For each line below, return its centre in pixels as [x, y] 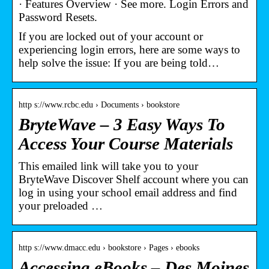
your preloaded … [61, 205]
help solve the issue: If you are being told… [119, 62]
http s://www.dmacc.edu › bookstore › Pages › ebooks [109, 247]
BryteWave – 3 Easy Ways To [122, 124]
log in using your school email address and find [128, 192]
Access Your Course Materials [126, 144]
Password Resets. [58, 17]
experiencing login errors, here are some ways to [129, 49]
